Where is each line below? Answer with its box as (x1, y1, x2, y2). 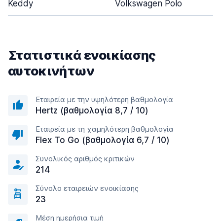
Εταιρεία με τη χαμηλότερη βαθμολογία (36, 124, 174, 134)
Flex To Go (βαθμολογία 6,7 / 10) (36, 135, 170, 145)
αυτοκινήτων (8, 63, 95, 78)
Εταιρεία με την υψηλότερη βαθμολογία (36, 95, 173, 104)
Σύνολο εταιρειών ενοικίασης (36, 184, 139, 193)
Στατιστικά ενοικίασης (8, 47, 156, 63)
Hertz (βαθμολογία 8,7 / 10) (36, 106, 148, 115)
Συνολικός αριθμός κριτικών (36, 154, 135, 163)
